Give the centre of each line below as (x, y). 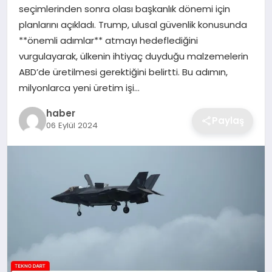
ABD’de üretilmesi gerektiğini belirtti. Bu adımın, (123, 72)
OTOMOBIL (40, 79)
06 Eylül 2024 (72, 126)
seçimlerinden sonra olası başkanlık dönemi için (124, 8)
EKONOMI (36, 16)
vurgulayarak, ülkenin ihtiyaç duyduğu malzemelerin (133, 56)
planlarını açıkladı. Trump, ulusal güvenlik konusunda (133, 24)
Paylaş (228, 120)
